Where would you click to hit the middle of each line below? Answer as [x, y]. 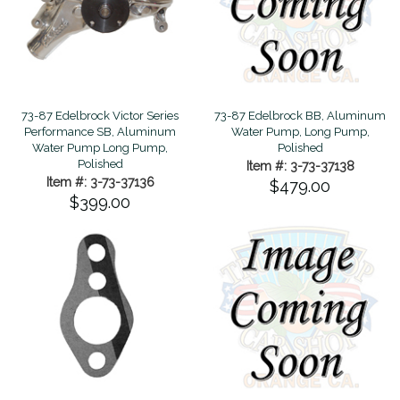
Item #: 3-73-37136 [100, 182]
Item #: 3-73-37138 [300, 166]
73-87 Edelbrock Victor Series [100, 115]
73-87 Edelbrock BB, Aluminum [300, 115]
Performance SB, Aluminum [100, 131]
